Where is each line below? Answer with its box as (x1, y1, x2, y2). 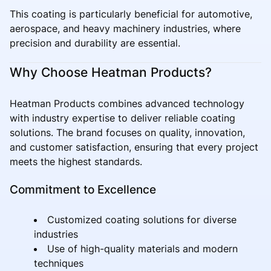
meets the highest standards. (10, 155, 142, 168)
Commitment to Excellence (10, 181, 156, 197)
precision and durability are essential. (10, 36, 180, 49)
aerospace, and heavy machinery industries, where (10, 22, 241, 34)
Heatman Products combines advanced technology (10, 97, 244, 109)
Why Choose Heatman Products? (10, 64, 212, 80)
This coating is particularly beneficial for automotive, (10, 7, 252, 20)
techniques (34, 256, 83, 269)
